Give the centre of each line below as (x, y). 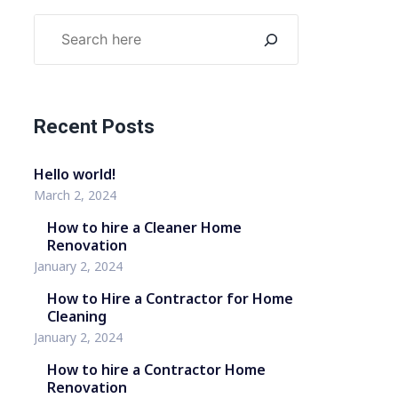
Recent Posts (94, 127)
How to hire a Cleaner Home (144, 227)
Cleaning (76, 316)
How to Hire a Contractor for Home (170, 298)
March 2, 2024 (75, 195)
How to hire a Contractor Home (156, 370)
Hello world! (74, 174)
